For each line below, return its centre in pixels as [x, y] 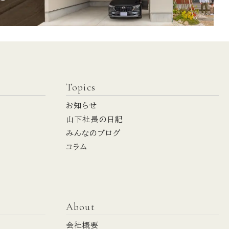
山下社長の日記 [95, 119]
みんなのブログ [93, 133]
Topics [81, 87]
